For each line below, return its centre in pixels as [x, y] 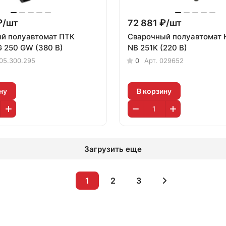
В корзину [154, 91]
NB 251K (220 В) [157, 48]
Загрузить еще [113, 149]
